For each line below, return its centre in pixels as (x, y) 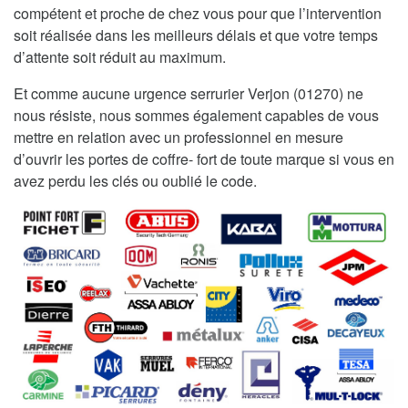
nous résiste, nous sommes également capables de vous (196, 115)
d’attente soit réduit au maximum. (120, 56)
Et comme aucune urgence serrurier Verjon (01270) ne (189, 93)
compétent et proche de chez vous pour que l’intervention (198, 13)
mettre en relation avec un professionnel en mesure (178, 137)
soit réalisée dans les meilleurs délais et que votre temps (196, 35)
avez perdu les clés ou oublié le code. (135, 180)
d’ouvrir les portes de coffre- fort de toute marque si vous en (204, 158)
